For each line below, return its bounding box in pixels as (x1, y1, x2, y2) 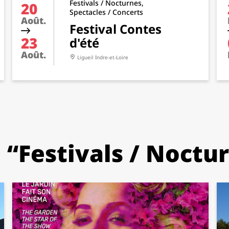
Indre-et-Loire (95, 54, 128, 61)
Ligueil (77, 54, 95, 61)
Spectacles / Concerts (70, 7, 143, 17)
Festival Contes (70, 20, 162, 37)
